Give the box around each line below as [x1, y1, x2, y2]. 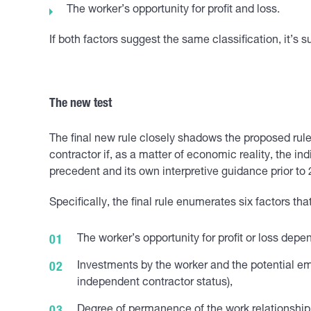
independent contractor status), [77, 278, 233, 289]
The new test [49, 98, 112, 110]
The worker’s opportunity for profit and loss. [67, 5, 280, 16]
